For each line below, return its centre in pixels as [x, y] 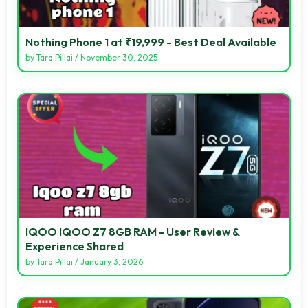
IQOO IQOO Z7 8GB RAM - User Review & [132, 231]
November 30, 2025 [119, 57]
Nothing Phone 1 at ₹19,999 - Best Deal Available [151, 42]
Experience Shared [75, 246]
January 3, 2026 [112, 261]
